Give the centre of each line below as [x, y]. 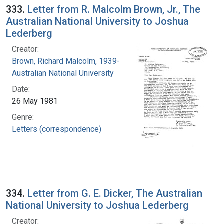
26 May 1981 [35, 101]
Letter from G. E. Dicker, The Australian [115, 193]
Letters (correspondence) [57, 129]
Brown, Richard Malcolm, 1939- [66, 61]
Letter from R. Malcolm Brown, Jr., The [114, 9]
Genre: [23, 117]
